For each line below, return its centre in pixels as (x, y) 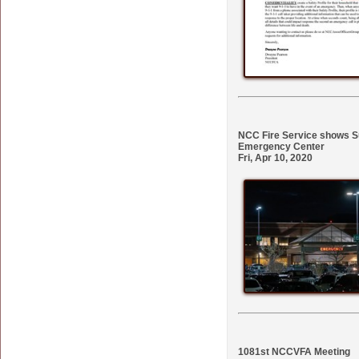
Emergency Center (281, 146)
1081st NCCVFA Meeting (294, 351)
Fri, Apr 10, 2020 (275, 157)
